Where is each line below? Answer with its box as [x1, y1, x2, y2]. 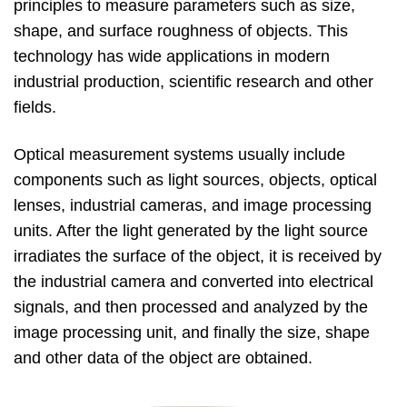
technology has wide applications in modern [14, 47, 330, 65]
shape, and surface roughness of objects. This [14, 22, 348, 40]
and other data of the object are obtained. [14, 349, 313, 367]
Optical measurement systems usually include [14, 145, 345, 164]
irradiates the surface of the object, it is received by [14, 247, 382, 265]
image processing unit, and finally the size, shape [14, 323, 370, 342]
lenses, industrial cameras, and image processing [14, 196, 372, 214]
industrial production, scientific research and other [14, 73, 373, 91]
